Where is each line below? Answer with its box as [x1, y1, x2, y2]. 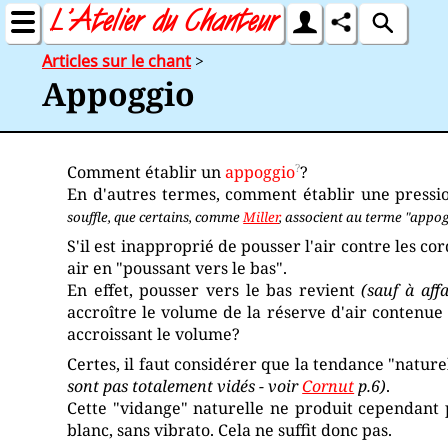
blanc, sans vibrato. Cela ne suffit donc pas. [67, 419, 393, 442]
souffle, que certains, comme [67, 208, 244, 227]
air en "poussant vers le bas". [67, 257, 288, 280]
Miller [243, 208, 280, 227]
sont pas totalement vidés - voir [67, 375, 303, 398]
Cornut [302, 375, 355, 398]
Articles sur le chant [42, 50, 191, 72]
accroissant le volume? [67, 323, 241, 346]
